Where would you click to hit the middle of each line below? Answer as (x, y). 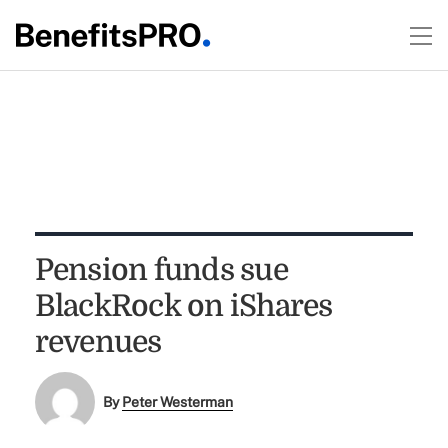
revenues (98, 342)
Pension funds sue (161, 270)
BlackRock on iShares (183, 306)
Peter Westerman (178, 402)
